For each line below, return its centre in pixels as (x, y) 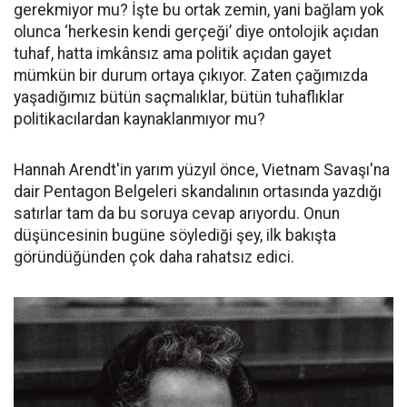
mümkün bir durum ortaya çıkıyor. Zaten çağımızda (191, 75)
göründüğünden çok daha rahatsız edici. (154, 257)
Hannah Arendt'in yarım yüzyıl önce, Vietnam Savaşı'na (202, 170)
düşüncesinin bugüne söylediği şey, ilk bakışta (175, 235)
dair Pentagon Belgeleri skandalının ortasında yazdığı (198, 192)
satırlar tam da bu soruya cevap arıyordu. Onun (177, 213)
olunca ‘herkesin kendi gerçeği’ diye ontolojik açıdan (196, 32)
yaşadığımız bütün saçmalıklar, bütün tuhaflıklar (179, 97)
